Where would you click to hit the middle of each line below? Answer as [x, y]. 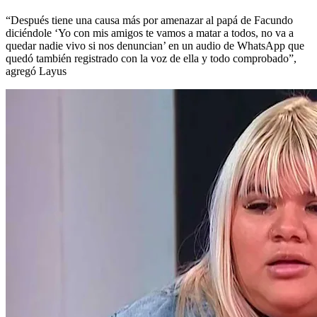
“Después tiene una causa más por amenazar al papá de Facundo [149, 20]
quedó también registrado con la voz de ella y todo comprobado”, [151, 58]
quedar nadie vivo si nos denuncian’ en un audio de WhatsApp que [155, 45]
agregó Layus [36, 71]
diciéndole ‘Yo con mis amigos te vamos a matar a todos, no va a [150, 33]
